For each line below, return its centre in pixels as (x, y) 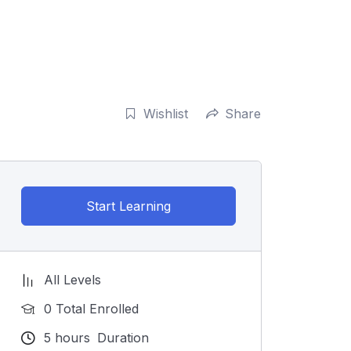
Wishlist (166, 114)
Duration (121, 338)
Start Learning (128, 206)
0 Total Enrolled (91, 309)
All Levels (72, 280)
